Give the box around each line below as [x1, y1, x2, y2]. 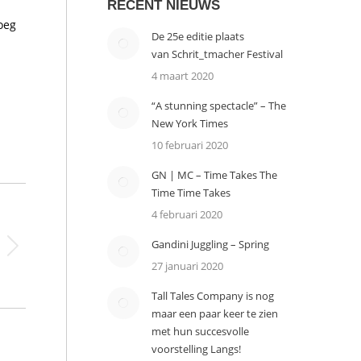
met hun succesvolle [151, 324, 249, 338]
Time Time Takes [151, 185, 230, 200]
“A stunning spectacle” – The [151, 98, 286, 113]
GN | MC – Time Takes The [151, 168, 277, 182]
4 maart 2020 [151, 68, 214, 83]
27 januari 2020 [151, 259, 223, 273]
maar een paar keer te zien [151, 306, 278, 321]
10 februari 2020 [151, 138, 228, 152]
